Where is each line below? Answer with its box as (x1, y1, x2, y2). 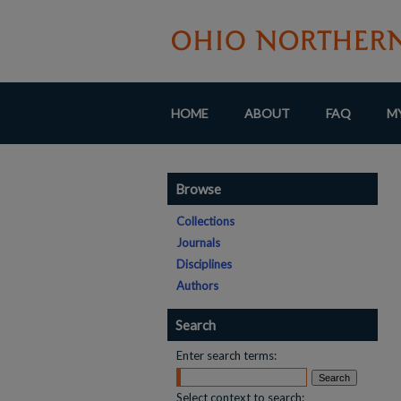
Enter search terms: (176, 348, 277, 363)
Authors (176, 278, 218, 293)
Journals (176, 235, 220, 250)
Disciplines (176, 257, 232, 271)
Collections (176, 214, 235, 228)
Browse (175, 181, 221, 197)
